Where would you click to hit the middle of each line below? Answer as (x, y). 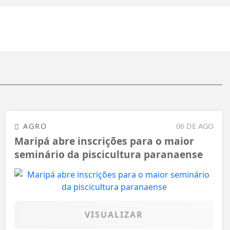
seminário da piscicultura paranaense (109, 155)
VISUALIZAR (114, 214)
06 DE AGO (195, 126)
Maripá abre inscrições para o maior (104, 141)
